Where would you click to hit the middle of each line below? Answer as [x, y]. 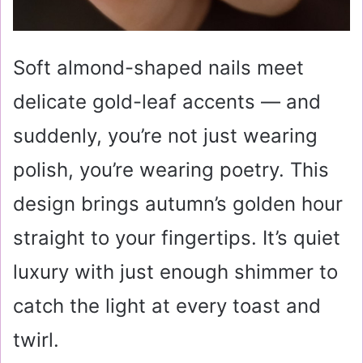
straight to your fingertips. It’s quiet [177, 238]
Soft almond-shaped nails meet [158, 68]
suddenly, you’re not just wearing [165, 136]
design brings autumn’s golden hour [178, 204]
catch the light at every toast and [167, 306]
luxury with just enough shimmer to [175, 272]
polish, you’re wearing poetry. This [171, 170]
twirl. [36, 340]
